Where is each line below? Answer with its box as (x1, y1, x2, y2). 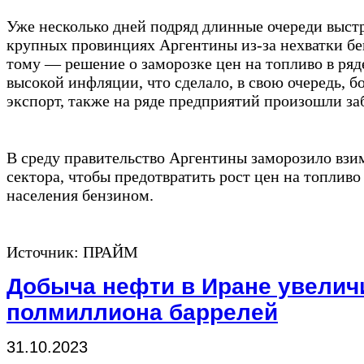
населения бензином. (6, 185, 154, 204)
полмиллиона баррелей (6, 299, 278, 325)
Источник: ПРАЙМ (6, 242, 138, 261)
